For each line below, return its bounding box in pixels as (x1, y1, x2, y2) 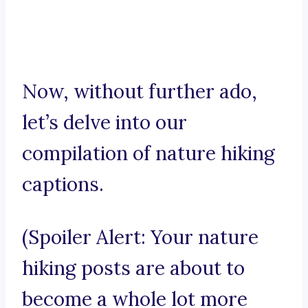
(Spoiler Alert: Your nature (22, 225, 258, 250)
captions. (22, 172, 104, 197)
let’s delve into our (22, 110, 187, 135)
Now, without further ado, (22, 79, 257, 104)
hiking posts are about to (22, 256, 245, 281)
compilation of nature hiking (22, 141, 275, 166)
